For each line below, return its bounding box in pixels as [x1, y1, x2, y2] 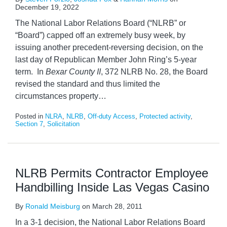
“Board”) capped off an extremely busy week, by [15, 31, 185, 40]
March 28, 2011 [92, 202, 142, 210]
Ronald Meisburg [25, 202, 80, 210]
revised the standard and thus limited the [15, 80, 160, 88]
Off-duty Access [88, 112, 135, 120]
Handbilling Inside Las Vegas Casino [15, 180, 209, 194]
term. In [15, 67, 46, 76]
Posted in [15, 112, 45, 120]
